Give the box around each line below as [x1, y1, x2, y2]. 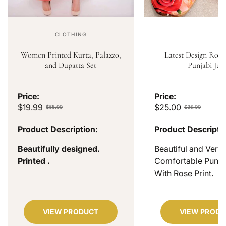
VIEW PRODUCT [42, 207, 99, 216]
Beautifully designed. [18, 143, 100, 154]
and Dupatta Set [45, 60, 96, 70]
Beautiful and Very [154, 143, 222, 154]
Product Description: [18, 124, 98, 134]
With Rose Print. [154, 167, 213, 178]
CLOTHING [55, 31, 86, 37]
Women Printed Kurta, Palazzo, [20, 49, 121, 60]
